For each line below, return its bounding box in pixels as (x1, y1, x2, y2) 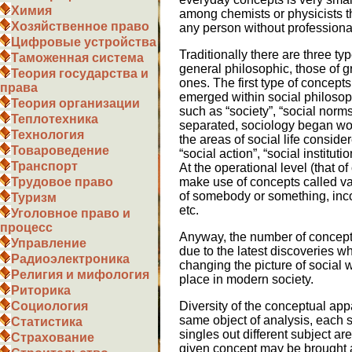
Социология (11, 299, 88, 313)
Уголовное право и (11, 207, 130, 220)
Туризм (11, 191, 57, 204)
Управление (11, 236, 86, 250)
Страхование (11, 331, 94, 344)
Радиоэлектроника (11, 252, 130, 266)
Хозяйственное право (11, 20, 149, 33)
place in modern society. (179, 272, 313, 286)
